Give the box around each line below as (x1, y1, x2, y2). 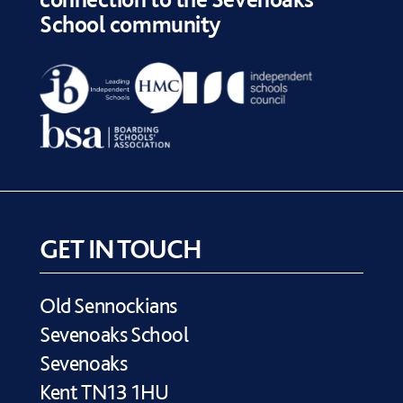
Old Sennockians (40, 292, 177, 318)
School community (40, 9, 220, 38)
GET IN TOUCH (40, 232, 202, 264)
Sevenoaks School (40, 321, 189, 347)
